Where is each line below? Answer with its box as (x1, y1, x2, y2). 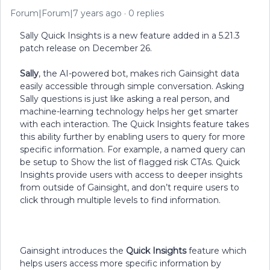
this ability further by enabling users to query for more (20, 131, 245, 142)
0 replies (128, 8, 164, 19)
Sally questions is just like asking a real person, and (20, 93, 230, 104)
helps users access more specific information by (20, 258, 221, 269)
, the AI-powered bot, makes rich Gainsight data (39, 68, 239, 79)
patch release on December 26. (20, 43, 152, 54)
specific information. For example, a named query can (20, 144, 245, 155)
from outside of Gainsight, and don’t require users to (20, 182, 239, 193)
